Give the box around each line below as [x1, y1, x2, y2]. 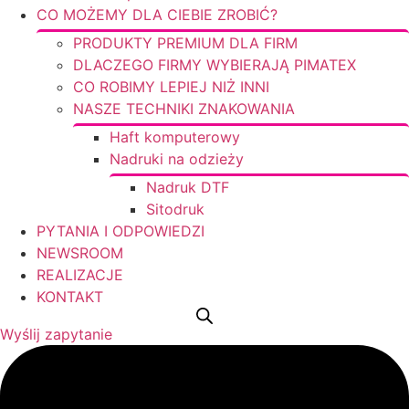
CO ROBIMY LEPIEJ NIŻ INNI [73, 78, 269, 96]
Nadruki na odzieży [110, 150, 244, 168]
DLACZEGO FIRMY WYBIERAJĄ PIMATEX [73, 56, 356, 74]
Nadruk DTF [146, 178, 229, 196]
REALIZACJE [37, 266, 123, 284]
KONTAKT [37, 288, 103, 306]
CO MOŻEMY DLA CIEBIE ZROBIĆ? [37, 5, 278, 24]
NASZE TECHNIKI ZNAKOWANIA [73, 100, 295, 118]
